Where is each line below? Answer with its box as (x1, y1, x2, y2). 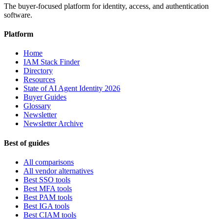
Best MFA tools (23, 184, 72, 193)
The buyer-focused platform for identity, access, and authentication (4, 1, 209, 10)
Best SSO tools (23, 175, 70, 184)
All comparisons (23, 157, 74, 166)
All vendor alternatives (23, 166, 93, 175)
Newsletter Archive (23, 119, 83, 128)
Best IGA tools (23, 201, 69, 210)
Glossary (23, 102, 51, 110)
